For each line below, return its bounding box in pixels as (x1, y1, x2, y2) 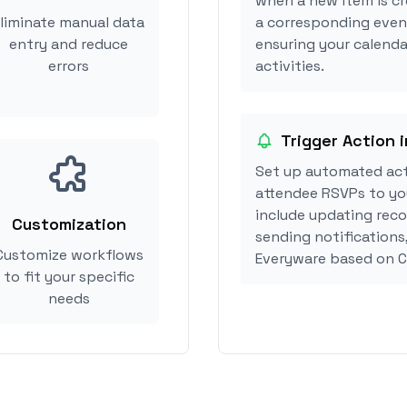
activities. (255, 56, 324, 75)
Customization (11, 213, 126, 234)
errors (48, 56, 89, 75)
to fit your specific (3, 267, 134, 286)
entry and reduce (9, 35, 128, 54)
